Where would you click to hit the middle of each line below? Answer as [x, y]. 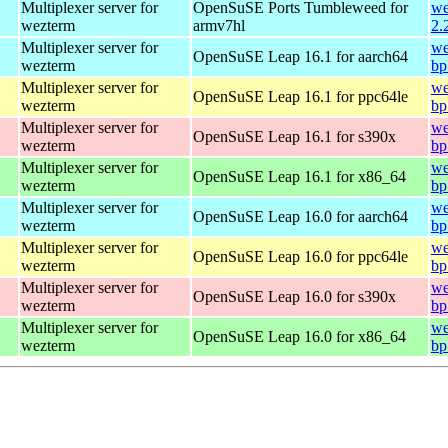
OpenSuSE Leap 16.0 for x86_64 [299, 336]
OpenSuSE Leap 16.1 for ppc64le [300, 96]
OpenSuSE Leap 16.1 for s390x [294, 136]
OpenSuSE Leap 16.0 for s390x [294, 296]
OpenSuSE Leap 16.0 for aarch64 [300, 216]
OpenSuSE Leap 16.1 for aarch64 [300, 56]
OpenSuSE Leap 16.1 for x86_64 [299, 176]
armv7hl [219, 25]
